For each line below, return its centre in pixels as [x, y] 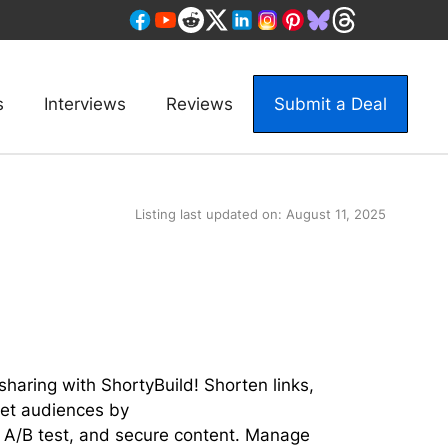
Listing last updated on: [210, 214]
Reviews [199, 104]
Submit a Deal [330, 104]
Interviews [85, 104]
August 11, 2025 [336, 214]
